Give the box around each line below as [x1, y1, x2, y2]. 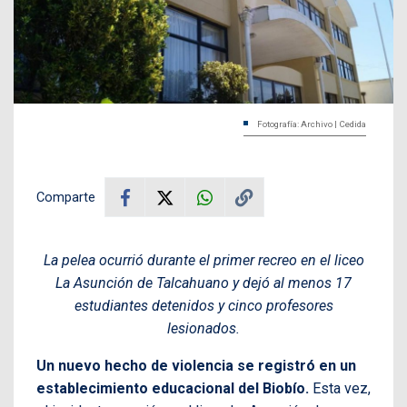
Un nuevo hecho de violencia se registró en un [36, 357, 356, 375]
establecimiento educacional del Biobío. [36, 380, 309, 398]
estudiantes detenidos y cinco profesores [74, 297, 333, 315]
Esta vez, [309, 380, 371, 398]
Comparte [36, 189, 95, 206]
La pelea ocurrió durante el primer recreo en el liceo [43, 252, 364, 270]
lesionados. [167, 320, 240, 338]
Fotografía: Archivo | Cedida [257, 119, 366, 130]
